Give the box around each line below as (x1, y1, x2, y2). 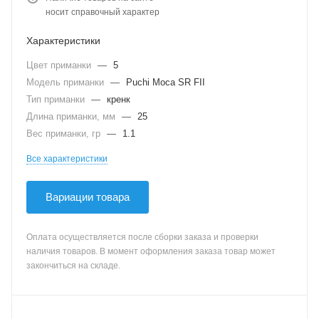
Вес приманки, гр (26, 128, 103, 139)
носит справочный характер (46, 7, 159, 17)
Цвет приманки (26, 60, 94, 70)
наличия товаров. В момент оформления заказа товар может (26, 246, 276, 256)
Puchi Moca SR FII (126, 77, 205, 88)
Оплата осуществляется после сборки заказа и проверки (26, 232, 258, 242)
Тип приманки (26, 94, 88, 105)
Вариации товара (46, 191, 130, 203)
